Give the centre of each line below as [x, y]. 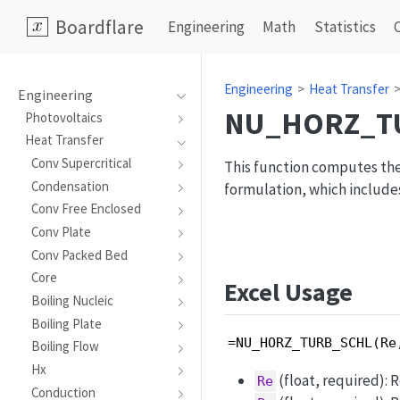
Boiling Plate [67, 323]
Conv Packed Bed [80, 254]
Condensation [71, 186]
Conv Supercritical [82, 162]
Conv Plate [62, 232]
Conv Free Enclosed [87, 209]
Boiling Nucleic [73, 301]
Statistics [345, 27]
